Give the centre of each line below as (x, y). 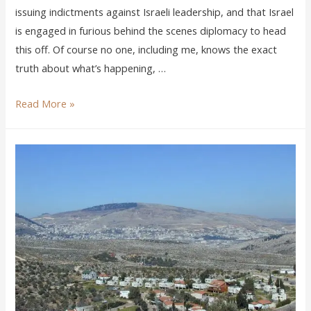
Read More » (45, 103)
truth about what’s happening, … (91, 68)
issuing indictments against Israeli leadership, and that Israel (155, 12)
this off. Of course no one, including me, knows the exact (146, 50)
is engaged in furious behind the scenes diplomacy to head (151, 31)
